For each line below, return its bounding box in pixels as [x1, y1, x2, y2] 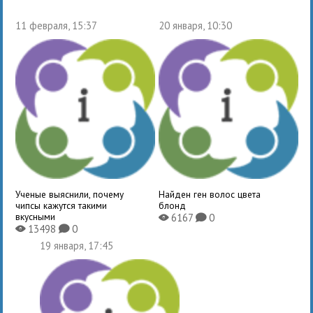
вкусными [15, 210, 56, 223]
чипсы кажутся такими [15, 198, 108, 212]
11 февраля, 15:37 [15, 18, 98, 32]
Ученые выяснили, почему [15, 187, 124, 201]
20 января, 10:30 [158, 18, 232, 32]
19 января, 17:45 [40, 238, 114, 252]
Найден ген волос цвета [158, 187, 261, 201]
